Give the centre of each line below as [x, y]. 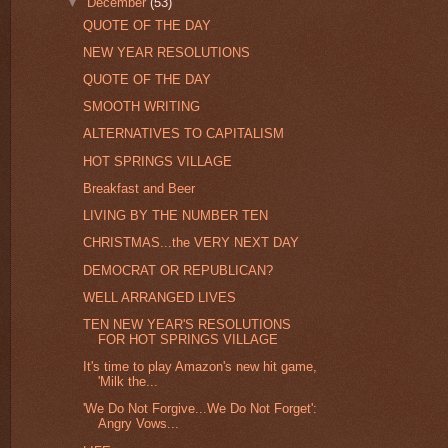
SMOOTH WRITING [142, 107]
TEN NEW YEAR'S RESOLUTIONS [187, 324]
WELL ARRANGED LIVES [160, 297]
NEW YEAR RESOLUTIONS [167, 52]
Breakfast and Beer [139, 188]
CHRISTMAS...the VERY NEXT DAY [191, 243]
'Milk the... [128, 382]
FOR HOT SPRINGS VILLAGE [188, 339]
